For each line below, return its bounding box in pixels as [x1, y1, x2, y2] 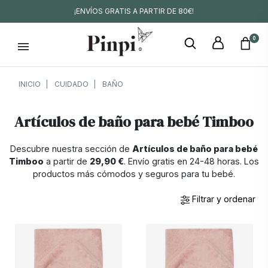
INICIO [19, 80, 41, 89]
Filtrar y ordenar [192, 194, 255, 204]
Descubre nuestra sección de [10, 144, 132, 154]
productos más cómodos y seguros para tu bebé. [33, 169, 235, 179]
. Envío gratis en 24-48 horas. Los [124, 156, 259, 166]
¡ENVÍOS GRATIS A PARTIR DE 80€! [74, 7, 194, 16]
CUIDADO [54, 80, 89, 89]
